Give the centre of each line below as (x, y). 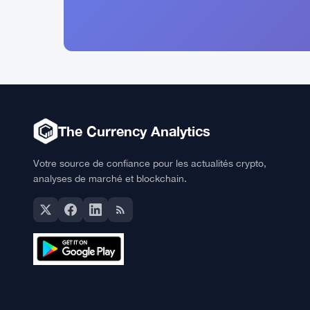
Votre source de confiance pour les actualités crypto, (150, 163)
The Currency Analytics (134, 131)
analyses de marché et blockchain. (110, 178)
